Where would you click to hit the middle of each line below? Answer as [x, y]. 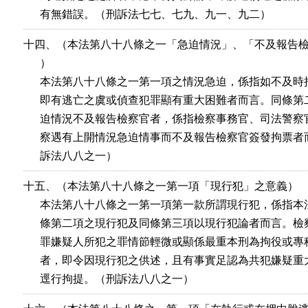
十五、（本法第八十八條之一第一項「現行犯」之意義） [161, 186]
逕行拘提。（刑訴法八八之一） [109, 279]
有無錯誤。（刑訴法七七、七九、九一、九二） [147, 14]
